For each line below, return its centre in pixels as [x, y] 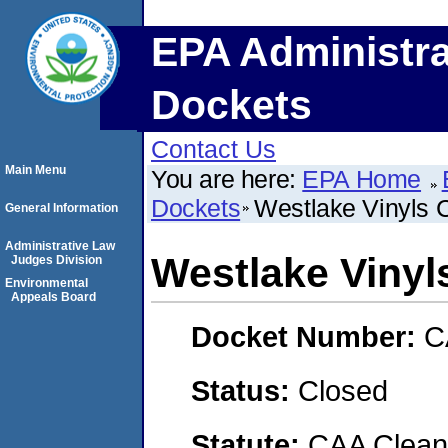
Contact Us [213, 149]
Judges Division [56, 260]
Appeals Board [53, 297]
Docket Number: [307, 337]
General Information [61, 208]
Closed [343, 390]
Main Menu [35, 170]
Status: [244, 390]
